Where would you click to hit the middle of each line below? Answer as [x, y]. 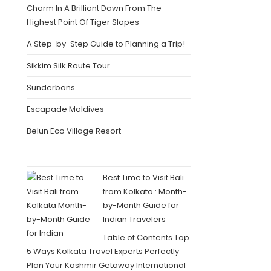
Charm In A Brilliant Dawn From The [94, 8]
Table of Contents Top [146, 237]
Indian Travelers [134, 220]
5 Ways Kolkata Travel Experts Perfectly [103, 251]
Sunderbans [51, 88]
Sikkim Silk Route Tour [68, 66]
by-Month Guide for [141, 206]
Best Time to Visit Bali [143, 178]
